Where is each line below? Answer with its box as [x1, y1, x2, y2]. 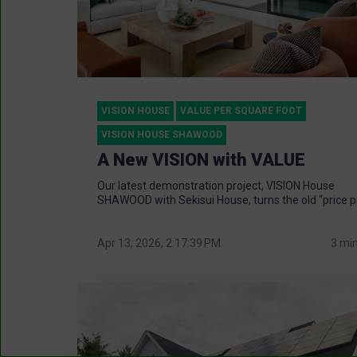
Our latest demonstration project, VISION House [97, 179, 335, 193]
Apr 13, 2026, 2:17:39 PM [97, 236, 221, 249]
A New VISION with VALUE [97, 150, 305, 171]
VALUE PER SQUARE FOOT [180, 105, 302, 117]
